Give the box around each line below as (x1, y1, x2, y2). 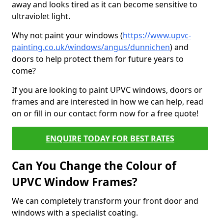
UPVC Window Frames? (12, 174, 137, 190)
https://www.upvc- (123, 30, 191, 41)
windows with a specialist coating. (12, 207, 140, 218)
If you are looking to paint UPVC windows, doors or (12, 84, 202, 95)
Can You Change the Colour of (12, 158, 176, 173)
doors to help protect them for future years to (12, 54, 184, 64)
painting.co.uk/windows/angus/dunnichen (12, 42, 170, 53)
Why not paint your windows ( (12, 30, 123, 41)
